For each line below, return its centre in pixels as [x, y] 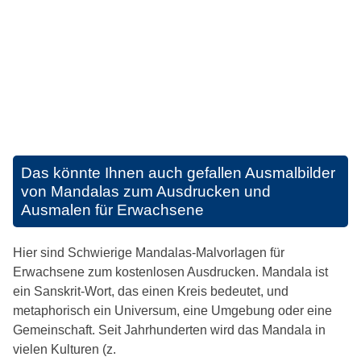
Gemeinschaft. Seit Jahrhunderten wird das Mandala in [169, 330]
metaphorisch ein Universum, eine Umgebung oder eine [172, 311]
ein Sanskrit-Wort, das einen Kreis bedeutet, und [151, 291]
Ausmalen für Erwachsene [112, 210]
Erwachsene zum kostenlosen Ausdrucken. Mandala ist [170, 272]
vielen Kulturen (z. [64, 349]
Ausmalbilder [290, 173]
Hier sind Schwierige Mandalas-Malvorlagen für [149, 253]
